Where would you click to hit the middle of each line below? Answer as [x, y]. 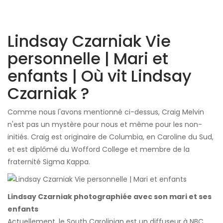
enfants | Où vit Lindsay [100, 76]
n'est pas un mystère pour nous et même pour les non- [105, 124]
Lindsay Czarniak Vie [89, 41]
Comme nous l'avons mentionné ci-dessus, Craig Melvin [106, 112]
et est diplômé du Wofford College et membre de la [99, 149]
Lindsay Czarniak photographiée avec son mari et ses [110, 196]
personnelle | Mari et [88, 58]
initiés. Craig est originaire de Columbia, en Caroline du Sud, [111, 137]
